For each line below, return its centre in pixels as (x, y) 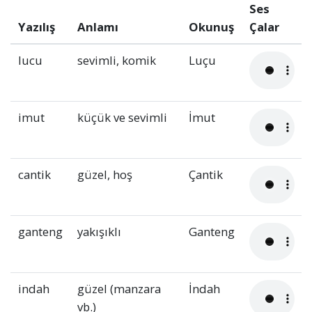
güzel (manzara (119, 289)
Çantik (205, 175)
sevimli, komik (116, 61)
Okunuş (211, 27)
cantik (34, 175)
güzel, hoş (104, 175)
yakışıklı (99, 232)
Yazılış (36, 27)
